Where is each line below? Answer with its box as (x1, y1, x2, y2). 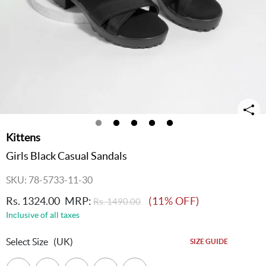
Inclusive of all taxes (6, 210, 80, 220)
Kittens (6, 131, 40, 144)
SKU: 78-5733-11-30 (6, 175, 93, 185)
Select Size (6, 236, 48, 247)
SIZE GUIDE (190, 237, 228, 245)
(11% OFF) (148, 195, 199, 207)
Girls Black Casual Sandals (6, 150, 127, 162)
